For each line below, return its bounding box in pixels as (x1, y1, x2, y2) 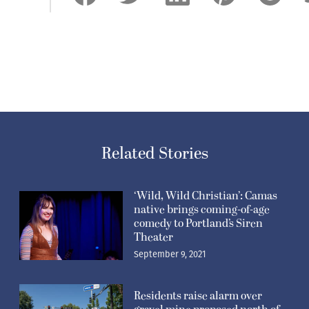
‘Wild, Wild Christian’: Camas (134, 188, 277, 205)
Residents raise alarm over (134, 288, 262, 305)
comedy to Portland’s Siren (134, 215, 263, 232)
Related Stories (101, 142, 208, 167)
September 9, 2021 (134, 249, 206, 260)
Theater (134, 229, 173, 246)
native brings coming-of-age (134, 201, 270, 219)
